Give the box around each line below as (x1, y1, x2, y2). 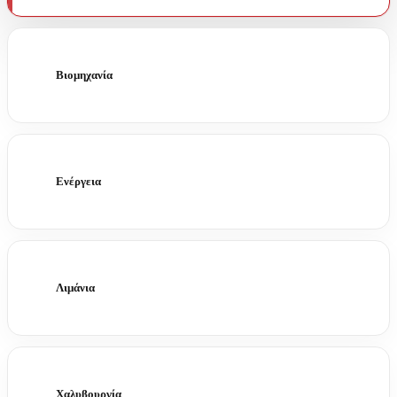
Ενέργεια (56, 175, 101, 189)
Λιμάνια (56, 281, 95, 295)
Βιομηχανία (56, 68, 113, 82)
